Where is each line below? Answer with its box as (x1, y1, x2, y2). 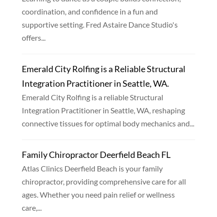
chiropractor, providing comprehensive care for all (21, 177, 186, 186)
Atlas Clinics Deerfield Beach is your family (21, 164, 163, 173)
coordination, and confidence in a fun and (21, 7, 158, 16)
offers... (21, 33, 46, 43)
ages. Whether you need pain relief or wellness (21, 190, 175, 200)
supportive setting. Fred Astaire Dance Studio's (21, 20, 178, 30)
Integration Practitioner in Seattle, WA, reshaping (21, 106, 185, 115)
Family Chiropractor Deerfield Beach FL (21, 149, 170, 160)
